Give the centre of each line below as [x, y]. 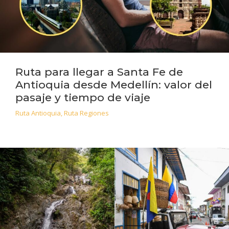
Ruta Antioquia [38, 113]
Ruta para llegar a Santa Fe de [99, 72]
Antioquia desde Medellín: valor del [114, 84]
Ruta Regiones [86, 113]
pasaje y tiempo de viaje [83, 97]
